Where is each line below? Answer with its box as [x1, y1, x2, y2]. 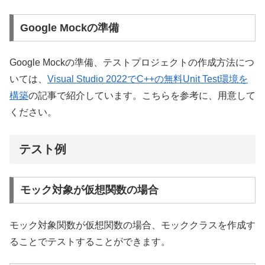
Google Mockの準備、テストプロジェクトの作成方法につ [9, 57, 254, 67]
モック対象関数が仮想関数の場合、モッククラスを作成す [9, 219, 256, 230]
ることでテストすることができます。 [9, 236, 170, 247]
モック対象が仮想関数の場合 [20, 184, 159, 196]
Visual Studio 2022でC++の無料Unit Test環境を [47, 73, 248, 84]
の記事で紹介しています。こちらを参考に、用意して [28, 90, 256, 101]
